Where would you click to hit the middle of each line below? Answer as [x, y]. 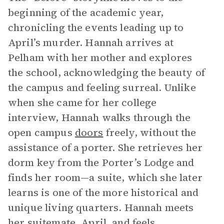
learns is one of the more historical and [103, 192]
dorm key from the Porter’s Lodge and [101, 162]
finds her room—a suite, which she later [105, 177]
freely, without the [150, 132]
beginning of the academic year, [86, 12]
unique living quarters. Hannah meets [101, 207]
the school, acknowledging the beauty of [106, 72]
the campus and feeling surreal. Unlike [102, 87]
